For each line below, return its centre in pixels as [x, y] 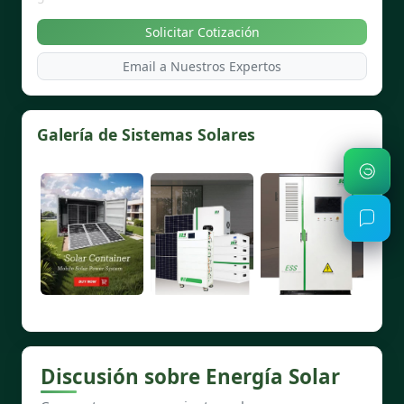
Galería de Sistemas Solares [146, 134]
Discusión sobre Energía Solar [190, 376]
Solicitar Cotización [202, 32]
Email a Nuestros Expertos [202, 66]
